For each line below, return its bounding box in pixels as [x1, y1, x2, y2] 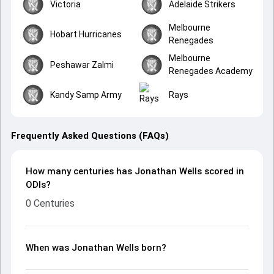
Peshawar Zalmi [50, 59, 114, 70]
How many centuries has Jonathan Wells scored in [26, 166, 244, 177]
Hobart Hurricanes [50, 29, 122, 39]
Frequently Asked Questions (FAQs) [11, 130, 169, 141]
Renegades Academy [169, 66, 253, 76]
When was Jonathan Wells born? [26, 242, 166, 253]
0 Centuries [26, 198, 75, 209]
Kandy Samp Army [50, 89, 122, 100]
